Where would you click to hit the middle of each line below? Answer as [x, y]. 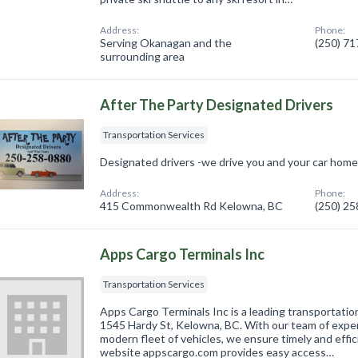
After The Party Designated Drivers [217, 104]
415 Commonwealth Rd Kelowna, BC [192, 205]
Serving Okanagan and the [166, 42]
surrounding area [143, 56]
